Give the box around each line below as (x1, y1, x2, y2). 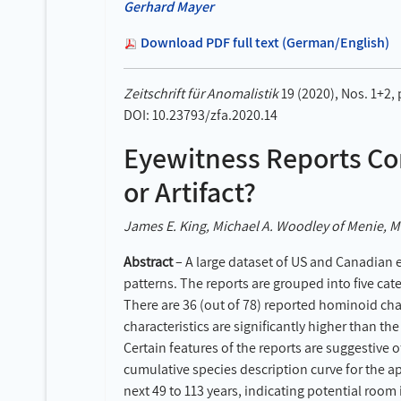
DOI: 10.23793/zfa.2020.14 (124, 106, 277, 124)
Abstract (124, 252, 173, 271)
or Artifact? (124, 173, 256, 210)
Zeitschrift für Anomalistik (124, 84, 278, 103)
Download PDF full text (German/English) (141, 33, 389, 52)
